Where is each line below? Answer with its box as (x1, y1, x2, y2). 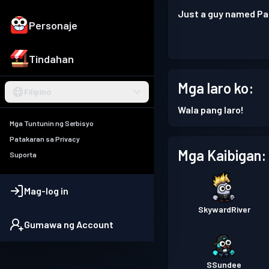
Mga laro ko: (178, 79, 253, 97)
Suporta (10, 150, 37, 159)
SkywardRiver (198, 204, 250, 215)
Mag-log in (24, 185, 68, 197)
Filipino (24, 86, 51, 97)
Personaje (29, 19, 77, 32)
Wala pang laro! (178, 104, 244, 116)
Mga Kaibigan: (178, 147, 266, 165)
